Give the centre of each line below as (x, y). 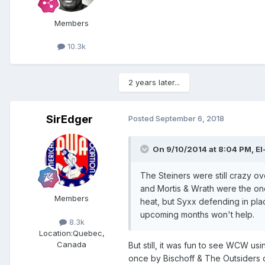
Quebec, (88, 233)
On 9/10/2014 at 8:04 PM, (204, 149)
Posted (142, 119)
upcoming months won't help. (197, 215)
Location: (56, 233)
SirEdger (69, 119)
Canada (72, 244)
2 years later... (154, 83)
